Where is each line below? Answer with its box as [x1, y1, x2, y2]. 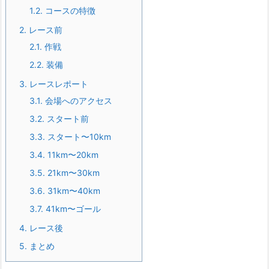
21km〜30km [45, 168, 100, 178]
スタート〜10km [45, 131, 111, 142]
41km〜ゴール [43, 204, 101, 214]
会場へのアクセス [43, 95, 112, 106]
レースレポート [27, 79, 88, 89]
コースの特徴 [43, 5, 95, 16]
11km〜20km [45, 150, 98, 160]
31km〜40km [45, 186, 100, 196]
